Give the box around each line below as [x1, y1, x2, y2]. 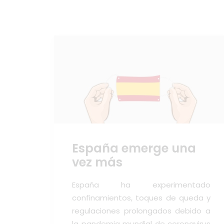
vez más [72, 154, 122, 171]
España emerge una [72, 140, 196, 157]
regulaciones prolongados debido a [72, 205, 210, 216]
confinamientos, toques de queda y [72, 192, 210, 203]
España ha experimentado [72, 179, 210, 190]
